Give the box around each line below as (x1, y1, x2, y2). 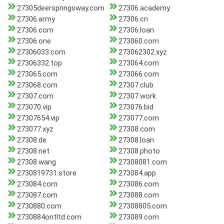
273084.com (17, 179, 57, 189)
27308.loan (118, 135, 154, 145)
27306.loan (118, 25, 154, 35)
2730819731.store (17, 168, 76, 178)
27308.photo (118, 146, 160, 156)
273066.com (118, 69, 159, 79)
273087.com (17, 190, 57, 200)
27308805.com (118, 201, 167, 211)
